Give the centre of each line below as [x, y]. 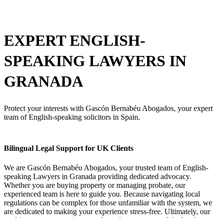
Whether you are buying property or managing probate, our [95, 185]
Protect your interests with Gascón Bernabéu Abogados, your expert [108, 109]
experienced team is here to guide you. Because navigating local [102, 194]
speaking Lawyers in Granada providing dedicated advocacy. [98, 176]
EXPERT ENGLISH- [75, 40]
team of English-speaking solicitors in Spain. [72, 117]
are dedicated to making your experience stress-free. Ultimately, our [107, 211]
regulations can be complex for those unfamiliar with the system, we [108, 202]
